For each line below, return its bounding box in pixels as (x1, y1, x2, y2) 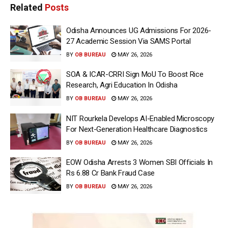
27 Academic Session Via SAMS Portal (66, 36, 191, 46)
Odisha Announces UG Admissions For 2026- (66, 25, 211, 35)
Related (10, 2, 43, 13)
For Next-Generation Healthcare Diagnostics (66, 124, 208, 134)
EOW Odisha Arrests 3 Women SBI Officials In (66, 158, 213, 167)
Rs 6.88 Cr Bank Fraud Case (66, 168, 155, 178)
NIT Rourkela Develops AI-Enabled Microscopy (66, 113, 215, 123)
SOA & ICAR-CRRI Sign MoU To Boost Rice (66, 70, 204, 79)
